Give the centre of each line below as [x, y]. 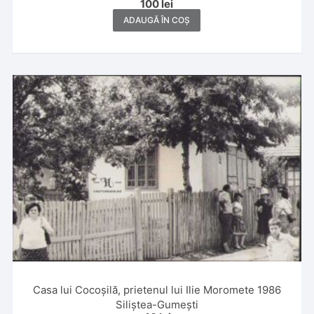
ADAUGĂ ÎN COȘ [157, 20]
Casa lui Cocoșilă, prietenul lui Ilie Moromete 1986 [157, 289]
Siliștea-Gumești [157, 304]
